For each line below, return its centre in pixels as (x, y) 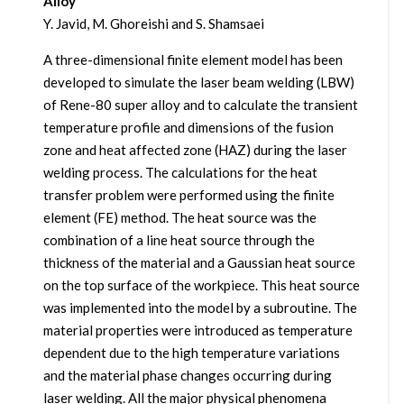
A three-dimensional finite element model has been (193, 60)
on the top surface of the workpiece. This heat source (201, 285)
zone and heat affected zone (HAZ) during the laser (195, 150)
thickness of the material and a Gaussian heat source (199, 263)
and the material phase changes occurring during (187, 376)
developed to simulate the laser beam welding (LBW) (198, 83)
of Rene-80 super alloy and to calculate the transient (200, 105)
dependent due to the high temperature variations (191, 353)
